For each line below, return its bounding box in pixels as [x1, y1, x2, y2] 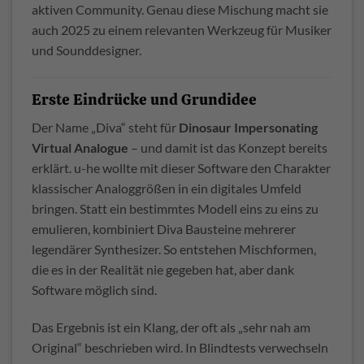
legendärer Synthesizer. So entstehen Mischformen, [32, 241, 316, 258]
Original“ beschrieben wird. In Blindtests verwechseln [32, 340, 328, 356]
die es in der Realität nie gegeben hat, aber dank [32, 262, 294, 278]
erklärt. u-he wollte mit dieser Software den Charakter [32, 160, 331, 176]
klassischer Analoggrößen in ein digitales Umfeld [32, 180, 301, 197]
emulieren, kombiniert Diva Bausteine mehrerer [32, 221, 296, 237]
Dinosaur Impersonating [179, 119, 318, 136]
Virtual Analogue [32, 140, 128, 156]
